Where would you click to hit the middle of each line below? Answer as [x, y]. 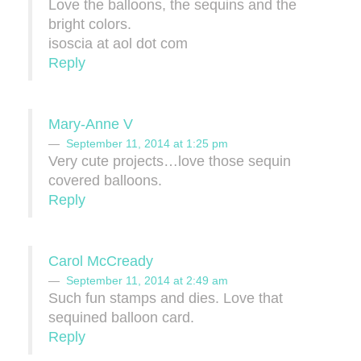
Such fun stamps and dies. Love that [166, 299]
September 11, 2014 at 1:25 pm [147, 144]
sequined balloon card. [121, 318]
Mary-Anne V [91, 124]
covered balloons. [105, 181]
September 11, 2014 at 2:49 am [147, 281]
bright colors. [90, 25]
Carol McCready [101, 261]
